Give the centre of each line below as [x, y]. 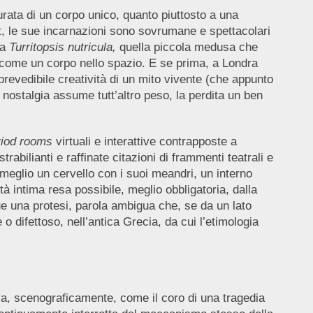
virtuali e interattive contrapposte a [144, 141]
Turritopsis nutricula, [62, 47]
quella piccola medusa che [187, 47]
